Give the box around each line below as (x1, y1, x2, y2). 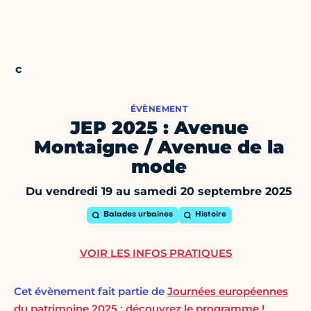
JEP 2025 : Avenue (69, 117, 249, 140)
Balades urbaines (103, 211, 173, 219)
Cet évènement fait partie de (14, 285, 167, 299)
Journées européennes (167, 285, 288, 299)
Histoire (194, 211, 226, 219)
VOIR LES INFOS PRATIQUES (79, 246, 232, 260)
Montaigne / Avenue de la (33, 136, 285, 159)
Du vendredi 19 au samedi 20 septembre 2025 (26, 185, 292, 199)
